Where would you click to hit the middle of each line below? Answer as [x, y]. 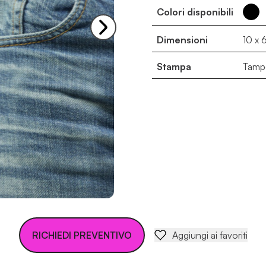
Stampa [174, 66]
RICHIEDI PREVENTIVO [82, 235]
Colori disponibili [195, 12]
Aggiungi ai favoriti [210, 235]
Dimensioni [182, 40]
